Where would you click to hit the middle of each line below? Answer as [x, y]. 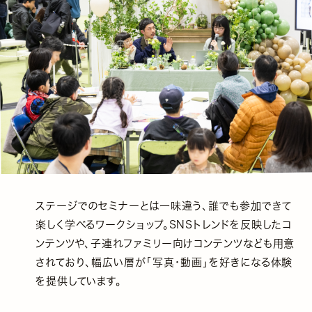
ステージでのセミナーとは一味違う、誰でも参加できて [163, 206]
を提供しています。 [79, 281]
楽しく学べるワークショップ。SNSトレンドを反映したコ [164, 225]
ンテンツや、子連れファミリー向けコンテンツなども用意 [165, 244]
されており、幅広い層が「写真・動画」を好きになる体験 [164, 263]
